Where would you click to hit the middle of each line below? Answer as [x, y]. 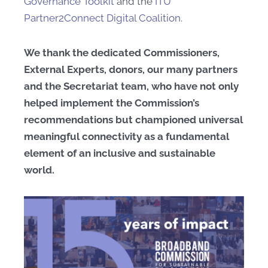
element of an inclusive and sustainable [120, 153]
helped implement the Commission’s [112, 103]
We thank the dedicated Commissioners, [122, 53]
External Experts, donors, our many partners [131, 69]
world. [39, 170]
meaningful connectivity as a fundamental [127, 136]
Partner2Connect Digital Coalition [102, 18]
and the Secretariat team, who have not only [131, 86]
